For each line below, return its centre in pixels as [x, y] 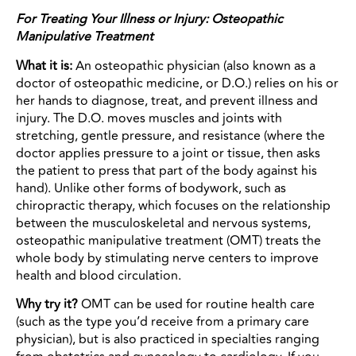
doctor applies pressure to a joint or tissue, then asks [168, 153]
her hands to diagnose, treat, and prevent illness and [167, 101]
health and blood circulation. [99, 275]
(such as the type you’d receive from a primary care [163, 322]
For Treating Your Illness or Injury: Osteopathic [149, 19]
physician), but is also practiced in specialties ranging [168, 339]
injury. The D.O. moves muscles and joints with [149, 118]
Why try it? [47, 304]
